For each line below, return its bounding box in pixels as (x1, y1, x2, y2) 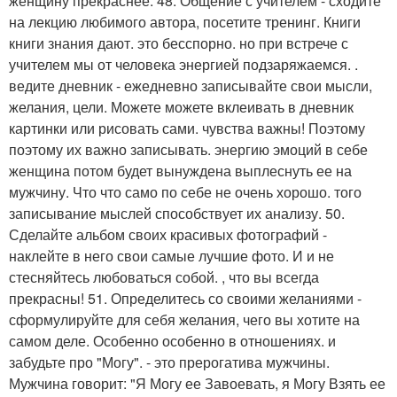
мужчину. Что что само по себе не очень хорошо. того (9, 181, 362, 202)
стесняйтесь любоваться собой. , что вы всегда (9, 266, 319, 287)
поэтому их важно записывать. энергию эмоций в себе (9, 138, 368, 160)
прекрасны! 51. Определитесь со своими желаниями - (9, 287, 362, 308)
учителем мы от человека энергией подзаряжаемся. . (9, 53, 358, 74)
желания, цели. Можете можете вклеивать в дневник (9, 96, 354, 117)
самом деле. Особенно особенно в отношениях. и (9, 330, 336, 351)
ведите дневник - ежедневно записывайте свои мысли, (9, 74, 372, 96)
